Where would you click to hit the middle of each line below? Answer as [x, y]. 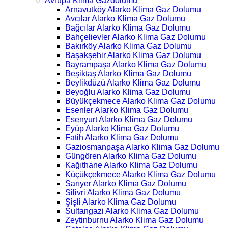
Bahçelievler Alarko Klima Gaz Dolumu [135, 37]
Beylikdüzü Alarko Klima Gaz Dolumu [133, 83]
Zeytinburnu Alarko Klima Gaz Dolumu [134, 220]
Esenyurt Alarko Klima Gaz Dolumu [129, 119]
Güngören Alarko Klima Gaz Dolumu [131, 156]
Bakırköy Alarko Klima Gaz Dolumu [129, 46]
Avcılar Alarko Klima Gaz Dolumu [125, 19]
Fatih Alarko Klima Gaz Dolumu [122, 138]
